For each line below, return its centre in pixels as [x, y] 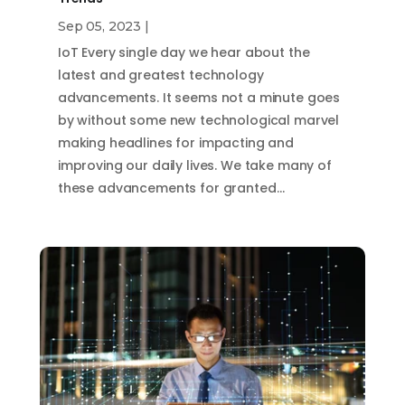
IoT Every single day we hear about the [184, 53]
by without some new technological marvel [198, 121]
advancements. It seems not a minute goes [199, 98]
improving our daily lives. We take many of [194, 166]
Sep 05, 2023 [99, 27]
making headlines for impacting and [176, 143]
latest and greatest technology [160, 75]
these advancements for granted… [171, 188]
